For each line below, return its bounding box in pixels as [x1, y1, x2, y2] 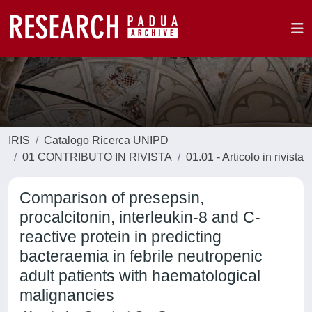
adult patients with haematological [19, 267, 260, 285]
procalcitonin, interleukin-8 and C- [19, 208, 260, 226]
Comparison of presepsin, [19, 189, 204, 207]
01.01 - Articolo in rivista [186, 151, 304, 163]
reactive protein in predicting [19, 228, 221, 246]
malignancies [19, 286, 114, 304]
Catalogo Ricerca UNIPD [44, 134, 169, 146]
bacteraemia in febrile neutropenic [19, 247, 263, 265]
